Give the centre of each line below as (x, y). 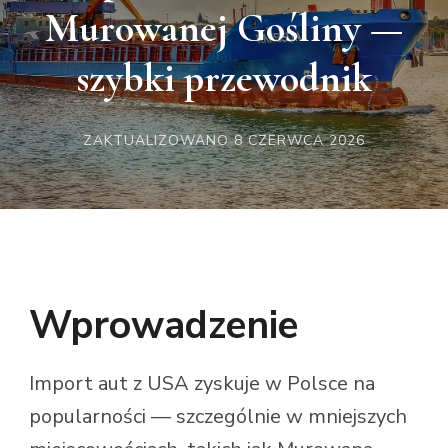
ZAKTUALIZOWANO (158, 140)
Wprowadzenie (163, 326)
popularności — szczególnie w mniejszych (218, 416)
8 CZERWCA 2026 (299, 140)
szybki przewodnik (224, 78)
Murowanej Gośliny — (224, 28)
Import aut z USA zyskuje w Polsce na (202, 383)
